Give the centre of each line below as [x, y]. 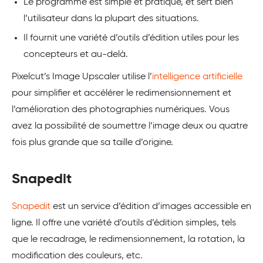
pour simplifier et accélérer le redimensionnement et [122, 93]
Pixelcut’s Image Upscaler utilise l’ [82, 77]
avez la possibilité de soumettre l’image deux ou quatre [130, 126]
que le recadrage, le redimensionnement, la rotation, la [128, 239]
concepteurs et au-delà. [76, 54]
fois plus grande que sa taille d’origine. [92, 142]
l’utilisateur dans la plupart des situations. [111, 18]
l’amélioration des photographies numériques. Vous [121, 109]
